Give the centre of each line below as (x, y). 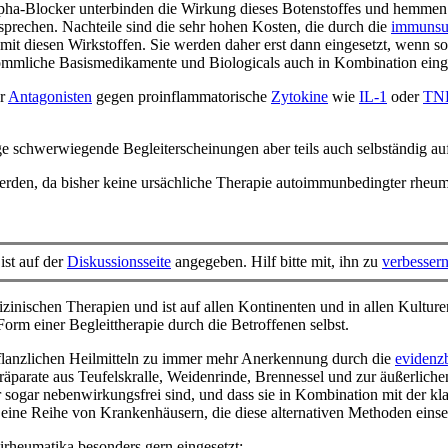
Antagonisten (50, 97)
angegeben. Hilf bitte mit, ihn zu (276, 262)
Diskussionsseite (119, 262)
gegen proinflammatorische (181, 97)
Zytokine (299, 97)
